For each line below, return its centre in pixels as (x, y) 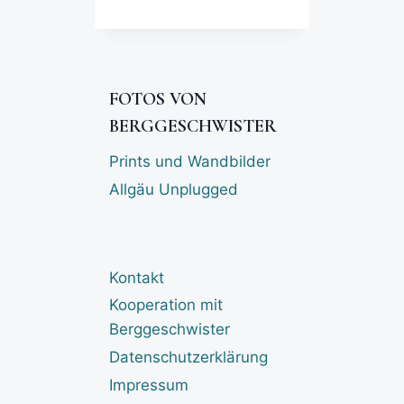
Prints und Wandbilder (189, 162)
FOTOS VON (157, 99)
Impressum (148, 385)
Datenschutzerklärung (188, 358)
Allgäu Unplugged (173, 189)
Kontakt (136, 278)
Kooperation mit (165, 305)
